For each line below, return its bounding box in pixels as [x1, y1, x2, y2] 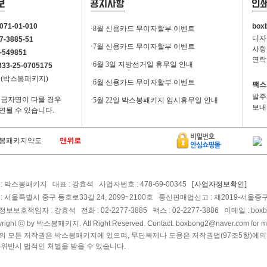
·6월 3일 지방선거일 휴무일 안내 [91, 60, 193, 69]
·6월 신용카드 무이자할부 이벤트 [91, 78, 195, 87]
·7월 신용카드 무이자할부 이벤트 [91, 42, 195, 51]
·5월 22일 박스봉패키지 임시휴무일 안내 [91, 96, 218, 105]
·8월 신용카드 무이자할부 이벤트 [91, 24, 195, 33]
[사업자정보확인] [192, 180, 247, 189]
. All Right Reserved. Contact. [79, 219, 176, 228]
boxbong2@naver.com [176, 219, 249, 228]
